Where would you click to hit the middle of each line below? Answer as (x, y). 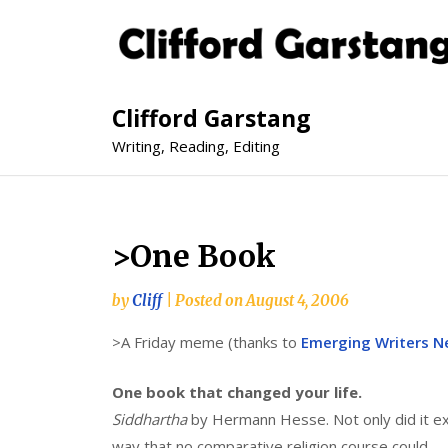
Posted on (210, 301)
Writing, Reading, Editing (196, 146)
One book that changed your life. (237, 391)
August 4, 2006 (297, 301)
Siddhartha (151, 418)
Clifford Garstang (211, 118)
